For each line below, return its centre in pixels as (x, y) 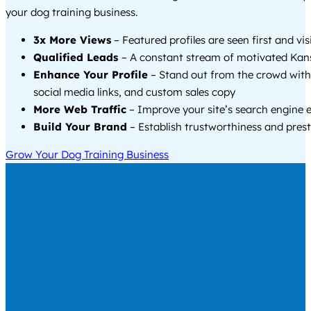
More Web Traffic (80, 110)
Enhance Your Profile (91, 75)
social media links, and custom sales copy (134, 92)
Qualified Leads (77, 58)
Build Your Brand (80, 127)
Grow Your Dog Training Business (87, 155)
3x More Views (72, 40)
